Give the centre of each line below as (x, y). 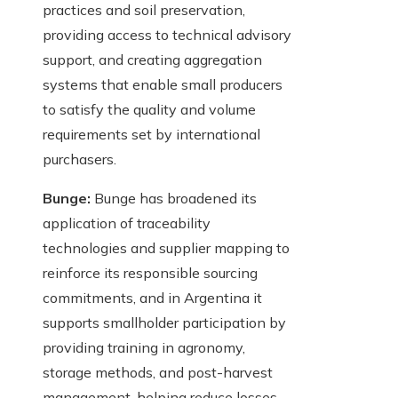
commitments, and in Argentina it (152, 298)
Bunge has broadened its (174, 199)
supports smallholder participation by (164, 323)
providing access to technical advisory (167, 35)
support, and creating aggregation (152, 60)
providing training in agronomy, (144, 348)
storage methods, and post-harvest (158, 373)
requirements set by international (151, 135)
